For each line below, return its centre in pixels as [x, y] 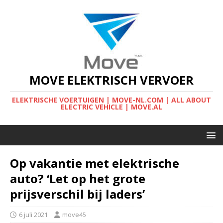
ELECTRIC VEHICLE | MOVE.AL [111, 107]
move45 [74, 215]
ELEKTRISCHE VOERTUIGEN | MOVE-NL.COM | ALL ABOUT [111, 100]
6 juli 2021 [33, 215]
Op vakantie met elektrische [95, 163]
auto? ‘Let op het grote [78, 178]
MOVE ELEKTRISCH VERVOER [111, 80]
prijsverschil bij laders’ [77, 194]
